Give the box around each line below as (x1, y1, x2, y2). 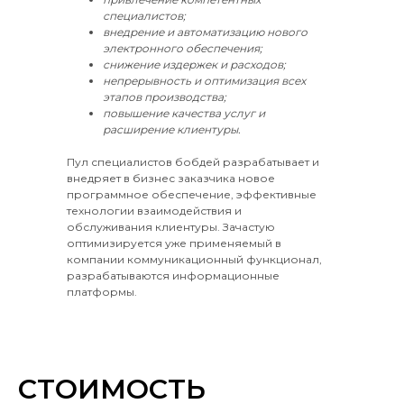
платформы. (67, 285, 137, 298)
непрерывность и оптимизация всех (103, 74, 306, 87)
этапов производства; (103, 90, 226, 104)
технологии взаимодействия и (67, 204, 242, 217)
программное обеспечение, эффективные (67, 188, 317, 201)
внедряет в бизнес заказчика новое (67, 171, 275, 185)
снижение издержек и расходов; (103, 58, 286, 71)
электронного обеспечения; (103, 41, 262, 55)
